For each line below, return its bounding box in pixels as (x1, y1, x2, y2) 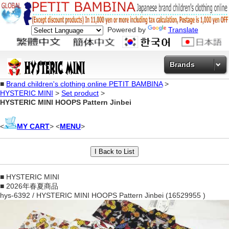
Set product (61, 88, 99, 97)
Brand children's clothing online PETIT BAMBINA (6, 79, 163, 88)
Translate (168, 26, 198, 34)
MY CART (17, 122, 50, 130)
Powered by (103, 26, 148, 34)
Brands (170, 60, 195, 68)
